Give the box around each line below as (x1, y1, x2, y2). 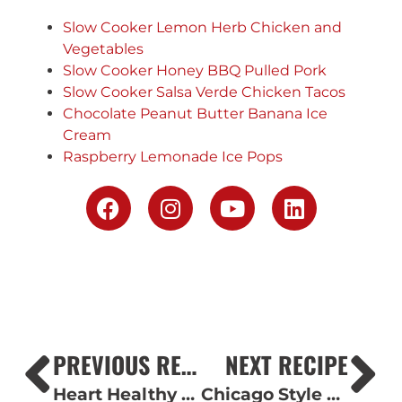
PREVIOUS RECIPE (181, 346, 197, 381)
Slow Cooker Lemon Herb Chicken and (63, 19, 342, 37)
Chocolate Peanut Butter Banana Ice (63, 105, 328, 123)
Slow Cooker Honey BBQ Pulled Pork (63, 62, 327, 80)
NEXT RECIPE (225, 346, 348, 381)
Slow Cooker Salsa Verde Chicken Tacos (63, 83, 345, 101)
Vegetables (63, 40, 144, 58)
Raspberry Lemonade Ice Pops (63, 148, 283, 166)
